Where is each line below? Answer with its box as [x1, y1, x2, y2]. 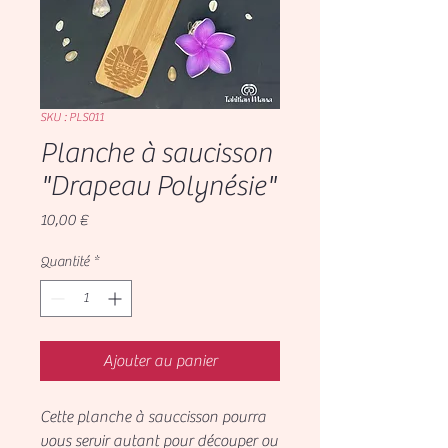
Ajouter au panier [103, 351, 217, 370]
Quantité [40, 253, 89, 270]
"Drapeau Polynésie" [40, 169, 276, 202]
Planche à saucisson [40, 136, 272, 169]
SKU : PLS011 [40, 109, 104, 124]
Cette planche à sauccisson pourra [40, 407, 266, 426]
